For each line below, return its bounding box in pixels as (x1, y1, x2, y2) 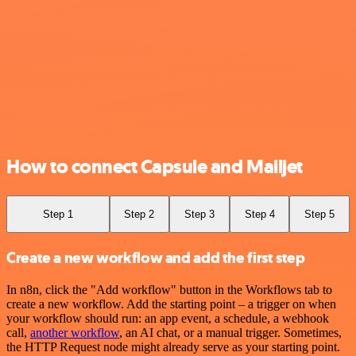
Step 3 (184, 207, 215, 220)
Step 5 (304, 207, 335, 220)
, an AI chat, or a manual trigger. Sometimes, (119, 325, 342, 339)
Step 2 (124, 207, 155, 220)
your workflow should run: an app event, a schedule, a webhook (6, 311, 329, 325)
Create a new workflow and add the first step (6, 248, 305, 268)
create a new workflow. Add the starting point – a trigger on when (6, 296, 336, 311)
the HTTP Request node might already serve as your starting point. (6, 339, 340, 354)
